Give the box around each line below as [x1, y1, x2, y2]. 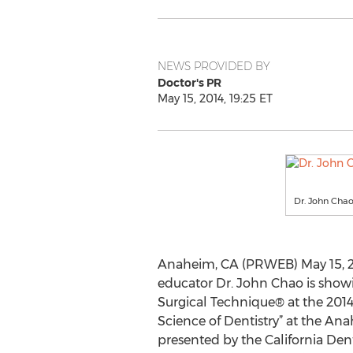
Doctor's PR [157, 76, 221, 90]
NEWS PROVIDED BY [157, 59, 270, 73]
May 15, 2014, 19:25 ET [157, 91, 273, 106]
